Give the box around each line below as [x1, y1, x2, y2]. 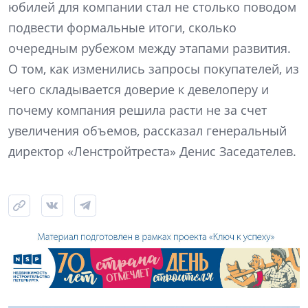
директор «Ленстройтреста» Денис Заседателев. [8, 142, 296, 159]
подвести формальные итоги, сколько [8, 19, 236, 36]
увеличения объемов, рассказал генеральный [8, 122, 287, 139]
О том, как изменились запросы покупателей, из [8, 60, 299, 77]
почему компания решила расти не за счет [8, 101, 267, 118]
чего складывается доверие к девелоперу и [8, 80, 269, 98]
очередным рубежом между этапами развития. [8, 39, 291, 56]
